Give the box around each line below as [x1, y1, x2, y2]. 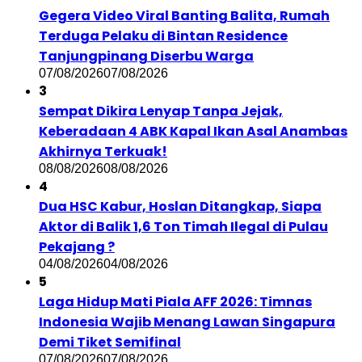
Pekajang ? [39, 238, 115, 257]
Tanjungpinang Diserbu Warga [39, 47, 254, 66]
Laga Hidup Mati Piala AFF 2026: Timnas [39, 293, 312, 312]
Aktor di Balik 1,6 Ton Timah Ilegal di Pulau [39, 217, 328, 237]
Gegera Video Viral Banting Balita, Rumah [39, 6, 330, 26]
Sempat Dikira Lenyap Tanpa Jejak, [39, 102, 283, 121]
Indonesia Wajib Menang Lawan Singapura [39, 313, 335, 332]
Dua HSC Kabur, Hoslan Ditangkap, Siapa [39, 197, 322, 217]
